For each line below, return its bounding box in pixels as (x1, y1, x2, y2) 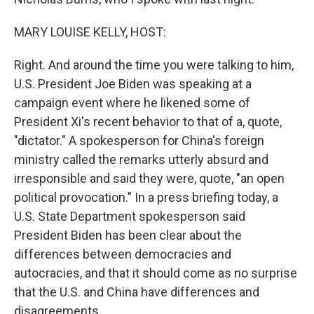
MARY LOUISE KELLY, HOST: (14, 25, 166, 39)
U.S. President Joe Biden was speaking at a (14, 76, 252, 91)
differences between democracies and (14, 247, 231, 261)
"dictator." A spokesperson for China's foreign (14, 133, 264, 148)
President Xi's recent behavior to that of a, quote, (14, 114, 282, 129)
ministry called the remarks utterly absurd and (14, 152, 268, 167)
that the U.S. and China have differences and (14, 285, 259, 299)
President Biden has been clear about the (14, 228, 242, 243)
